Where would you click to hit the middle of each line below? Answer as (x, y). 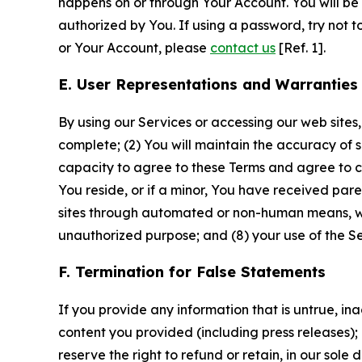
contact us (243, 47)
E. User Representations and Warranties (208, 84)
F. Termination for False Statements (192, 271)
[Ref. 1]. (301, 47)
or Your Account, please (134, 47)
